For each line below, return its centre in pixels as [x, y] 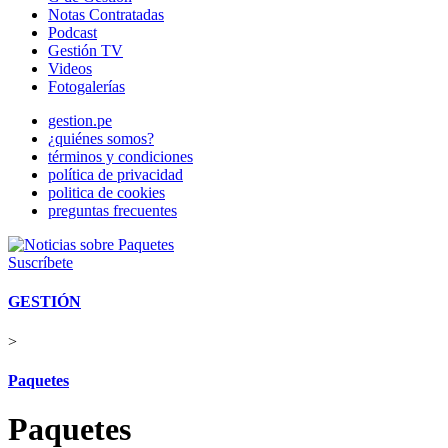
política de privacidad [115, 174]
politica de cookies [106, 192]
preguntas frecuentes [112, 210]
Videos [70, 68]
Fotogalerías [86, 86]
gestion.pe [80, 120]
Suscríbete [40, 262]
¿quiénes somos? [101, 138]
